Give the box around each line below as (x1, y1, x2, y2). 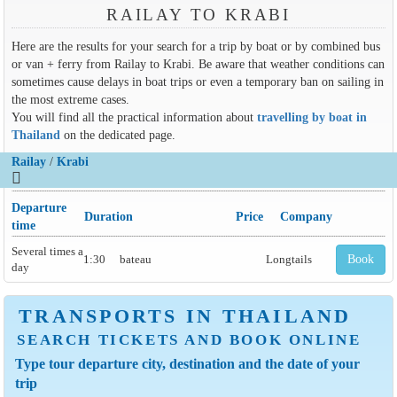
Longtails (265, 252, 312, 266)
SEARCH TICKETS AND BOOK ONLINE (17, 331, 362, 348)
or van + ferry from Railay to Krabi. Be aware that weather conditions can (11, 57, 385, 72)
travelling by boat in (256, 110, 367, 125)
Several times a (11, 244, 83, 258)
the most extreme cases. (11, 92, 129, 107)
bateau (119, 252, 152, 266)
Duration (83, 208, 133, 223)
